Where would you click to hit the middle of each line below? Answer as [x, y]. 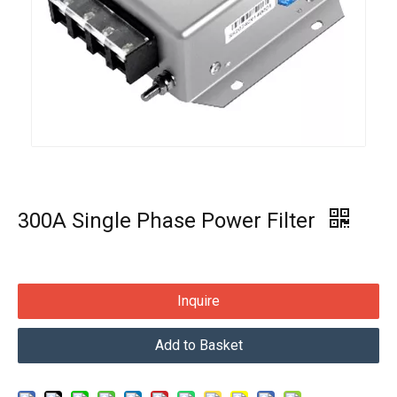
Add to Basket [198, 345]
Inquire [198, 301]
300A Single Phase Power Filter [169, 221]
